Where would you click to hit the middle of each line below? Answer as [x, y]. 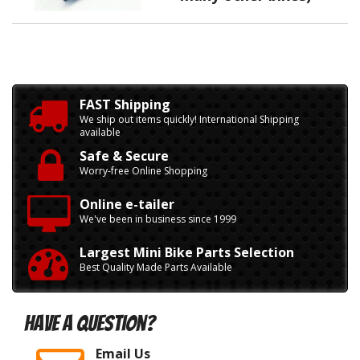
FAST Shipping [125, 104]
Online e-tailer [127, 204]
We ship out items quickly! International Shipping [189, 119]
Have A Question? [90, 323]
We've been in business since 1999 [158, 219]
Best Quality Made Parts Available [156, 267]
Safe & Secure [124, 156]
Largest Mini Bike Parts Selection [187, 252]
